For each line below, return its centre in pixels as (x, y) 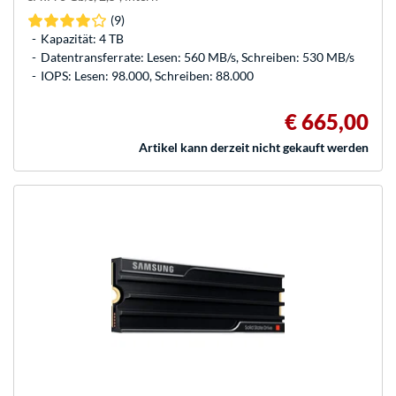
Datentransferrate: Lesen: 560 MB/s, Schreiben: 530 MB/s (198, 57)
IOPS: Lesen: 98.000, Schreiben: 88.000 (147, 76)
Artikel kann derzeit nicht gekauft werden (254, 148)
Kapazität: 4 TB (82, 39)
